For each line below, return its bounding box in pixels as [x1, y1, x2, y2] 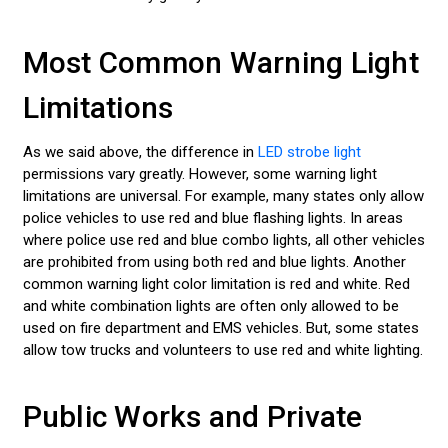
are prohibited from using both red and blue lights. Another [22, 252, 406, 271]
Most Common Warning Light [22, 44, 419, 80]
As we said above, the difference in [22, 142, 258, 161]
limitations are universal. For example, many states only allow [22, 186, 424, 205]
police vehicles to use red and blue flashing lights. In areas [22, 208, 403, 227]
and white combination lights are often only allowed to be [22, 296, 399, 315]
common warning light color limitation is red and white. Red [22, 274, 410, 293]
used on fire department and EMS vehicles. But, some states [22, 318, 419, 337]
